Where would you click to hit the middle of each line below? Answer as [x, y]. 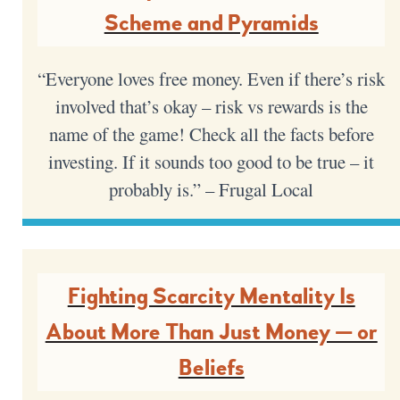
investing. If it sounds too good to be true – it [212, 161]
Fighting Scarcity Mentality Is [211, 296]
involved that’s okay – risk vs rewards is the [211, 106]
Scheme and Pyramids [211, 23]
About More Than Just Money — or [211, 332]
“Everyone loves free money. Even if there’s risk [212, 78]
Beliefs [211, 367]
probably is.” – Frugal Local [212, 189]
